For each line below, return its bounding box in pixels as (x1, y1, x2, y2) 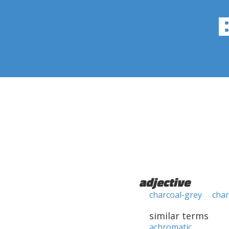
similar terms (149, 210, 209, 222)
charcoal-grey (149, 189, 202, 200)
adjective (139, 173, 190, 191)
